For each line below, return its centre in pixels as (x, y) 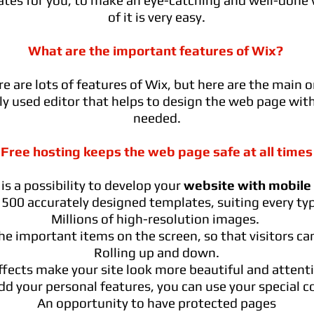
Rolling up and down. (157, 252)
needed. (157, 118)
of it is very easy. (157, 17)
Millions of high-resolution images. (157, 219)
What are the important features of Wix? (157, 50)
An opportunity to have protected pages (157, 303)
